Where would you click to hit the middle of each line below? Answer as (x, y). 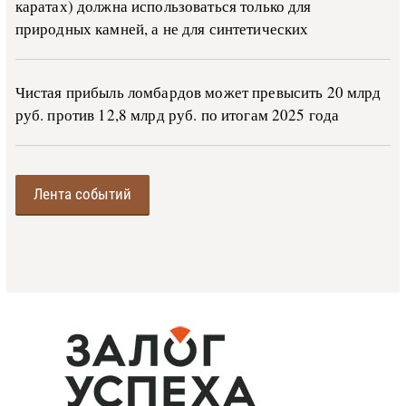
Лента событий (82, 194)
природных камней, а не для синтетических (162, 29)
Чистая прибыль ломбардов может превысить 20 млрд (198, 92)
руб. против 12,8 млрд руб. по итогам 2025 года (177, 115)
